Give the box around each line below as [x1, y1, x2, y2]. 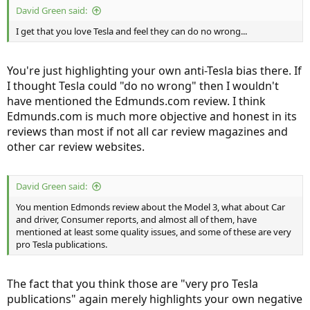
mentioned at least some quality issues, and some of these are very [16, 226, 291, 239]
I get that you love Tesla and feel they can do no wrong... [16, 25, 247, 38]
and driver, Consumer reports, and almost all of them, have [16, 213, 257, 226]
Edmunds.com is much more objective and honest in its [7, 109, 297, 125]
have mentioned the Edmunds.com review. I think [7, 93, 266, 109]
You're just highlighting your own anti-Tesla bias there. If [7, 63, 302, 79]
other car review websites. [7, 139, 145, 155]
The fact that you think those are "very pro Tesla [7, 276, 258, 292]
